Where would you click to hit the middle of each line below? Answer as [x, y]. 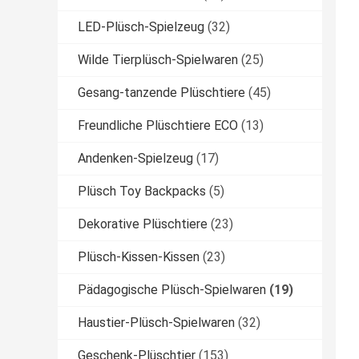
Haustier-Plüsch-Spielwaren [156, 323]
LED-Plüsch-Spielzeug [141, 27]
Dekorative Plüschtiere [143, 224]
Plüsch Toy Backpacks [142, 192]
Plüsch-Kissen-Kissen [139, 257]
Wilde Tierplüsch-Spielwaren [158, 60]
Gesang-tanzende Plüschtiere [161, 93]
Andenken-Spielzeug [135, 159]
